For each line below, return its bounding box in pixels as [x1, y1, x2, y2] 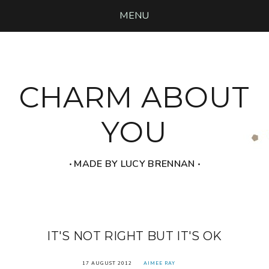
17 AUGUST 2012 [82, 259, 132, 267]
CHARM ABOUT [19, 79, 250, 115]
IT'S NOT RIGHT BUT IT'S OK [47, 228, 222, 243]
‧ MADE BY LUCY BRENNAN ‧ [68, 157, 201, 171]
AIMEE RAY [144, 259, 175, 267]
